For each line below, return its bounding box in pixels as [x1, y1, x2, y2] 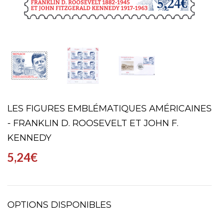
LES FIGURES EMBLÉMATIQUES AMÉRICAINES [7, 103, 212, 114]
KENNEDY [7, 132, 51, 143]
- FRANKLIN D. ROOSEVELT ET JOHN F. [7, 118, 178, 129]
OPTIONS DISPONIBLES [7, 199, 111, 210]
